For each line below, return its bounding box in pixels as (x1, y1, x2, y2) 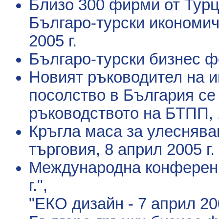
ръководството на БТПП (29, 104, 209, 122)
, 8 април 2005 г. (96, 140, 215, 158)
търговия (29, 140, 96, 158)
